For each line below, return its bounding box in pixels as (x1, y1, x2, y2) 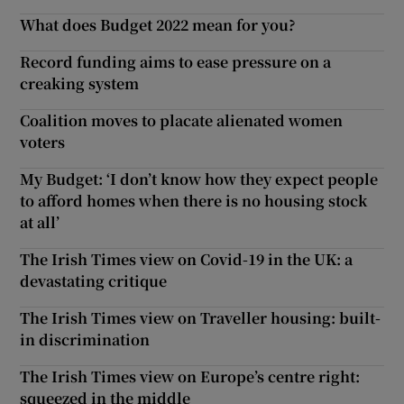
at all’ (20, 211, 60, 233)
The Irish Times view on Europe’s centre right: (20, 365, 361, 387)
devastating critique (20, 270, 168, 291)
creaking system (20, 72, 140, 94)
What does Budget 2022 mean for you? (20, 14, 297, 35)
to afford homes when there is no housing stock (20, 189, 368, 211)
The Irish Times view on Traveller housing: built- (20, 307, 381, 328)
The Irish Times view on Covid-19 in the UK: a (20, 248, 353, 270)
